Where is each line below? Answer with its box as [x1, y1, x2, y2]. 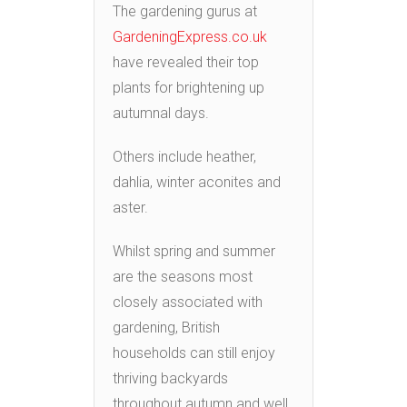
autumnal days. [113, 104, 209, 122]
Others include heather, [113, 147, 256, 165]
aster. [113, 198, 148, 216]
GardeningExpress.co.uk [113, 27, 267, 45]
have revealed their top [113, 53, 259, 71]
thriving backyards [113, 369, 228, 387]
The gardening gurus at [113, 2, 257, 20]
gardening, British [113, 318, 220, 336]
